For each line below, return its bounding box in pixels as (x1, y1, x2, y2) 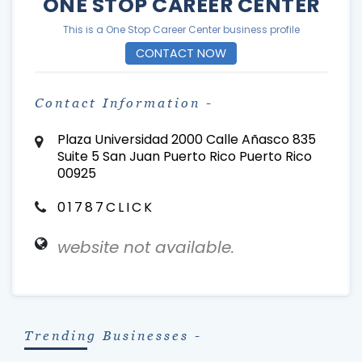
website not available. (57, 236, 234, 259)
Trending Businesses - (24, 328, 202, 343)
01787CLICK (57, 198, 154, 217)
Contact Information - (35, 95, 213, 111)
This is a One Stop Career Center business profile (62, 23, 300, 36)
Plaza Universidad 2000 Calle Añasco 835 (57, 130, 316, 149)
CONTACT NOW (136, 45, 226, 61)
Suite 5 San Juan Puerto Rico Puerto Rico (57, 147, 312, 166)
